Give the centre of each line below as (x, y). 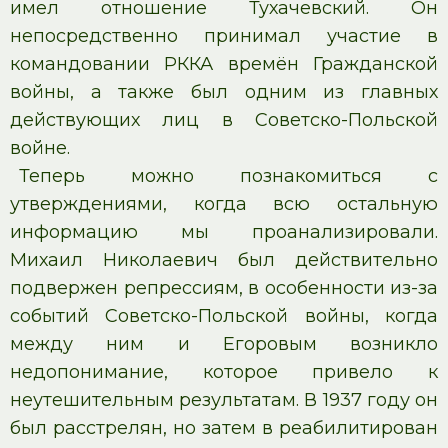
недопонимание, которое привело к (224, 372)
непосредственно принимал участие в (224, 36)
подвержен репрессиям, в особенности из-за (224, 288)
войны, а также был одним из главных (224, 92)
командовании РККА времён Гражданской (224, 64)
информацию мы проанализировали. (224, 232)
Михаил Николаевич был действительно (224, 260)
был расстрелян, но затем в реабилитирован (224, 428)
